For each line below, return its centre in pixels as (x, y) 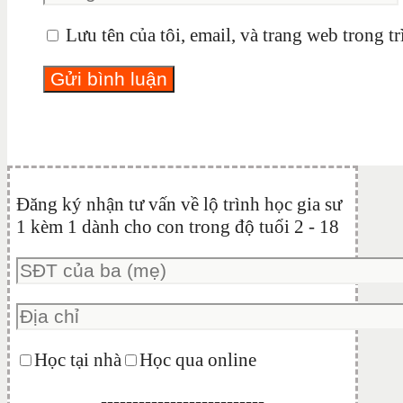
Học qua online (198, 360)
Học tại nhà (78, 360)
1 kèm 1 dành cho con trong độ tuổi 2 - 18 (178, 227)
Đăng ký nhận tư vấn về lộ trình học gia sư (179, 205)
